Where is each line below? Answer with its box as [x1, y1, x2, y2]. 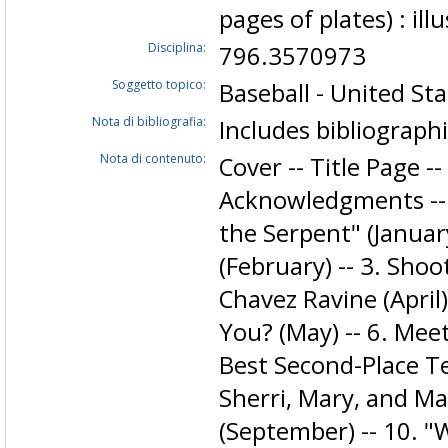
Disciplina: [148, 39, 206, 57]
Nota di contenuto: [100, 150, 206, 168]
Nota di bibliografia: [92, 113, 206, 131]
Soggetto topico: [112, 76, 206, 94]
